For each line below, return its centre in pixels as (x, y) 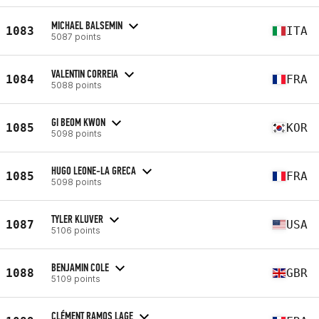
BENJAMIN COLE (80, 267)
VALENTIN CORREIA (85, 73)
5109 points (76, 278)
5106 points (76, 230)
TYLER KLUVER (77, 219)
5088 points (77, 85)
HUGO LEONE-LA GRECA (94, 170)
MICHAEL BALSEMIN (87, 25)
